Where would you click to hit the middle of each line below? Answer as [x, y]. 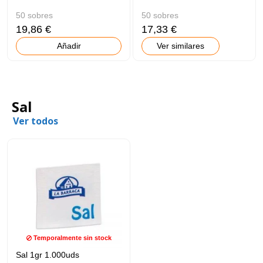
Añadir [69, 45]
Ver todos [36, 121]
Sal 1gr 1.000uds [48, 254]
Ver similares [181, 45]
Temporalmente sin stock [71, 237]
